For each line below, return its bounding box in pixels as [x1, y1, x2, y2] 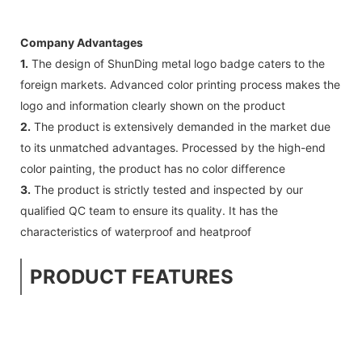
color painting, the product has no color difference [20, 161, 285, 175]
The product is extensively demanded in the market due [31, 119, 330, 133]
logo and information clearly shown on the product [20, 98, 285, 112]
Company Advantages [20, 35, 143, 49]
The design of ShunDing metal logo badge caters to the [28, 56, 325, 70]
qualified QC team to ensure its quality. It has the [20, 203, 278, 217]
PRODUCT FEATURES [30, 264, 234, 288]
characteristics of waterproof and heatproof [20, 224, 251, 238]
